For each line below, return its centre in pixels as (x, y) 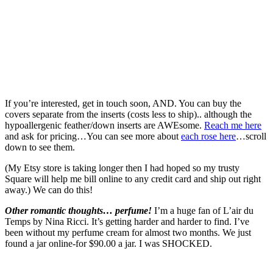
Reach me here (233, 125)
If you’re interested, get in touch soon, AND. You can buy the (123, 103)
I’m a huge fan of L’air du (204, 211)
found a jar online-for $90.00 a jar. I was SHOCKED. (110, 243)
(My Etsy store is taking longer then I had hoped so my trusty (122, 168)
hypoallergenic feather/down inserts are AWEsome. (105, 125)
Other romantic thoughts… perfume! (80, 211)
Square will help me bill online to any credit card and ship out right (133, 179)
